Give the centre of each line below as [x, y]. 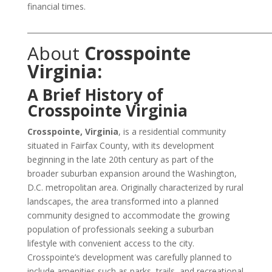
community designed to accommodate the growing [128, 215]
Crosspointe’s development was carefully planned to [129, 257]
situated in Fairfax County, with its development [121, 145]
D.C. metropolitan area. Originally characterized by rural [135, 187]
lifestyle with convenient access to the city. [110, 243]
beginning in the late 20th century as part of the [120, 159]
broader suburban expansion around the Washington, [132, 173]
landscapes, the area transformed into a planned [123, 201]
